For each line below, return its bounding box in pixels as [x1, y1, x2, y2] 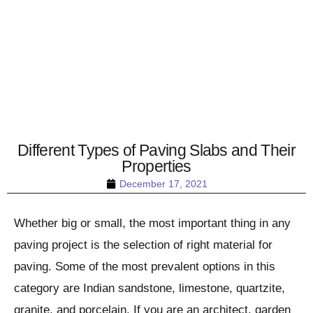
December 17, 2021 [119, 177, 208, 189]
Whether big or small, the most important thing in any [14, 216, 291, 230]
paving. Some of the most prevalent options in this [14, 259, 275, 273]
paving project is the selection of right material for [14, 238, 272, 252]
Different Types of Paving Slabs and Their [17, 140, 296, 159]
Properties [122, 156, 191, 175]
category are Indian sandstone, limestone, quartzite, [14, 281, 285, 295]
